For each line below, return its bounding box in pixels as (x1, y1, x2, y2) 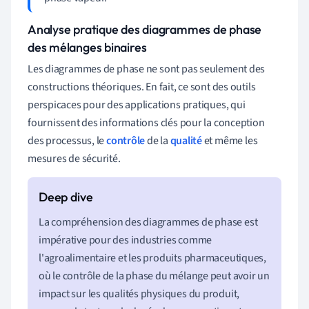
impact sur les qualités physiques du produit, (39, 286, 240, 301)
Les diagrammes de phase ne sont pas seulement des (28, 61, 266, 77)
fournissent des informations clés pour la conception (28, 114, 265, 130)
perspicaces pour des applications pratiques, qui (28, 97, 246, 112)
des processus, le (28, 132, 107, 148)
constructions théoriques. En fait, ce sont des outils (28, 79, 256, 94)
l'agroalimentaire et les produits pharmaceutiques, (39, 250, 266, 266)
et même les (201, 132, 258, 148)
